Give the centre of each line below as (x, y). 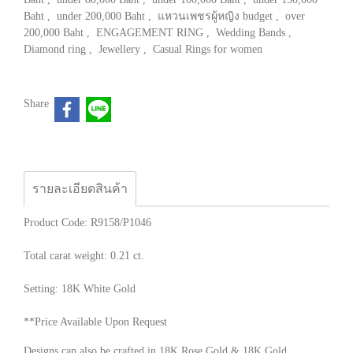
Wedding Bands (252, 33)
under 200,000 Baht (102, 16)
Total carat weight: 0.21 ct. (84, 255)
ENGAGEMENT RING (151, 33)
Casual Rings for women (208, 49)
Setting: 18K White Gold (80, 288)
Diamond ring (56, 49)
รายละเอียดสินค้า (80, 188)
